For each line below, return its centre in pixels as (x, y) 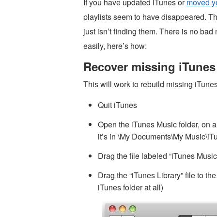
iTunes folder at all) (131, 187)
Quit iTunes (117, 105)
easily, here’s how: (115, 46)
